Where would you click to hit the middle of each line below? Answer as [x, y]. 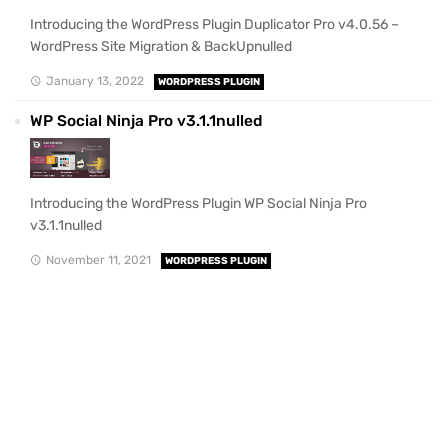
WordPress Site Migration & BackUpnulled [161, 47]
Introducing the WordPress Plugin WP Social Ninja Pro [198, 204]
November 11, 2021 [98, 259]
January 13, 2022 [94, 80]
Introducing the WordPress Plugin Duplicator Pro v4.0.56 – [214, 25]
